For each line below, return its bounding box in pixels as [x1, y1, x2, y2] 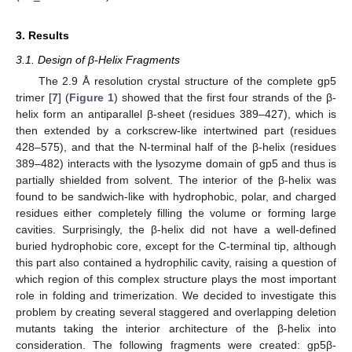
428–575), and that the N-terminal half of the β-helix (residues [16, 140, 336, 153]
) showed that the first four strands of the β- [114, 90, 336, 104]
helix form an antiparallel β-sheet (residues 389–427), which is [16, 107, 336, 120]
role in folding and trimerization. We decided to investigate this [16, 288, 336, 302]
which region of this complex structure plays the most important [16, 272, 336, 285]
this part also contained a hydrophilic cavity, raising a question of [16, 255, 336, 269]
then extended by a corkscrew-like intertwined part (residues [16, 123, 336, 137]
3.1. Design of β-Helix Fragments [16, 53, 180, 66]
